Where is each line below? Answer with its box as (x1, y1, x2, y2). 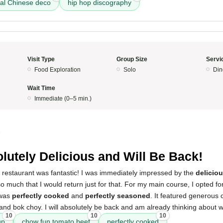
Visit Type (27, 56, 55, 63)
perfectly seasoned (85, 192, 150, 200)
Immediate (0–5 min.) (34, 95, 92, 102)
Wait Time (27, 85, 55, 92)
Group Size (116, 56, 147, 63)
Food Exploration (34, 66, 81, 73)
